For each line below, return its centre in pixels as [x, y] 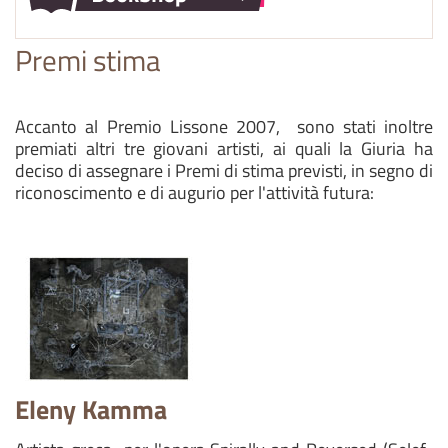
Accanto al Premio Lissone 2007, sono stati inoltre [224, 126]
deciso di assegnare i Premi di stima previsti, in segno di [224, 170]
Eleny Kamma [91, 409]
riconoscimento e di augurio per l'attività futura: [196, 192]
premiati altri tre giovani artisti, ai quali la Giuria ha [224, 148]
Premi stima [88, 60]
